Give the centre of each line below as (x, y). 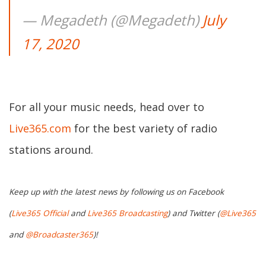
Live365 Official (40, 213)
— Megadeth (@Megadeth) (112, 20)
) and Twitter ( (194, 213)
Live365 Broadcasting (127, 213)
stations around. (51, 150)
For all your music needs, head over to (107, 107)
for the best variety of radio (144, 128)
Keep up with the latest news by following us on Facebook (116, 192)
